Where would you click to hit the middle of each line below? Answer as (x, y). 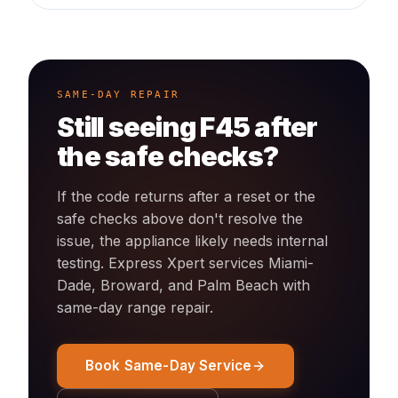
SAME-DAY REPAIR (118, 95)
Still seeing (129, 127)
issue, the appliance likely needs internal (192, 241)
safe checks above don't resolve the (180, 219)
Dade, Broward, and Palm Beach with (183, 285)
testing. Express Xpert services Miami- (185, 263)
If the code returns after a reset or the (186, 196)
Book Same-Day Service (169, 366)
